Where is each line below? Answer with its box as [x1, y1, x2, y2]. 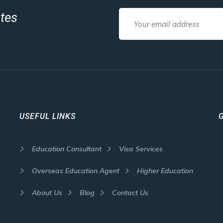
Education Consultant [32, 144, 102, 153]
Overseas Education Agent [32, 166, 119, 175]
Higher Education [137, 166, 193, 175]
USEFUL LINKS [19, 111, 76, 121]
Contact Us [112, 188, 148, 197]
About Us [32, 188, 62, 197]
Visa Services [119, 144, 163, 153]
